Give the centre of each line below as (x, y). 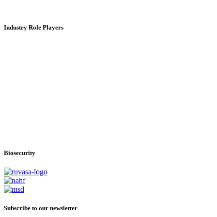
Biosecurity (20, 153)
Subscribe (17, 208)
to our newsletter (55, 208)
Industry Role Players (34, 28)
